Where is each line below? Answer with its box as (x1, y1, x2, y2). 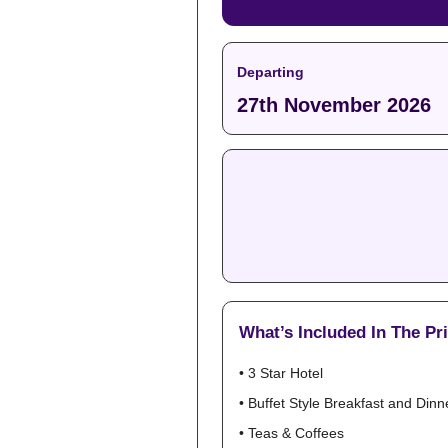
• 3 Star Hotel (239, 365, 323, 381)
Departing (237, 64, 304, 80)
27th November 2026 (237, 94, 431, 116)
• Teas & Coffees (239, 425, 344, 441)
